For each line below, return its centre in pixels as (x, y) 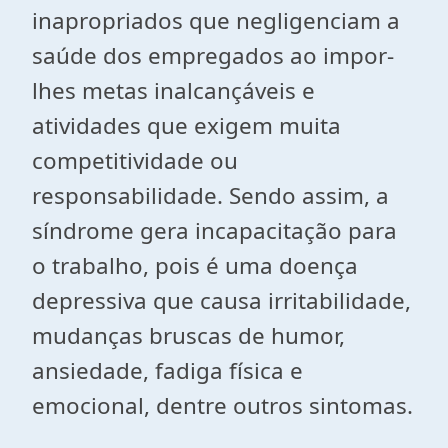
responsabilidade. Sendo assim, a (210, 195)
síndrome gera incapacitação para (214, 230)
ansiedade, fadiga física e (167, 370)
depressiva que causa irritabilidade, (221, 300)
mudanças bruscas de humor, (188, 335)
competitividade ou (135, 160)
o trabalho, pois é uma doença (195, 265)
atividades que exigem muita (186, 125)
